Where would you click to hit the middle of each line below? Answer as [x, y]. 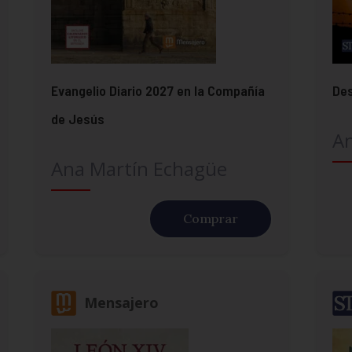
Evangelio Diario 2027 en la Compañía [158, 90]
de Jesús [77, 118]
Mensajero [121, 303]
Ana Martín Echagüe [139, 168]
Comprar [211, 218]
